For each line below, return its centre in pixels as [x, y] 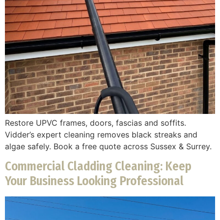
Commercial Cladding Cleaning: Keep [98, 167]
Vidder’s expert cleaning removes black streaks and [101, 134]
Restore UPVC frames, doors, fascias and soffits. [96, 123]
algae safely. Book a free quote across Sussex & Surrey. [108, 146]
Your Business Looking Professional [94, 181]
